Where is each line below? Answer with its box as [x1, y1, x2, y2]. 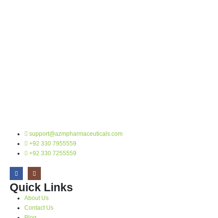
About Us [24, 194, 49, 201]
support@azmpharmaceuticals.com [29, 130, 123, 137]
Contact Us [24, 204, 54, 211]
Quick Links [10, 181, 73, 194]
